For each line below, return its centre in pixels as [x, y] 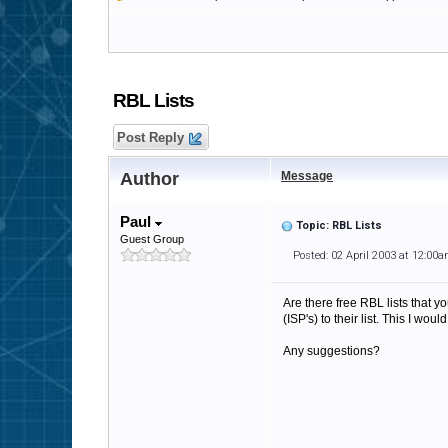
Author [149, 179]
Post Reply [150, 137]
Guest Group [152, 239]
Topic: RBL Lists [339, 225]
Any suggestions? [331, 351]
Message [307, 176]
